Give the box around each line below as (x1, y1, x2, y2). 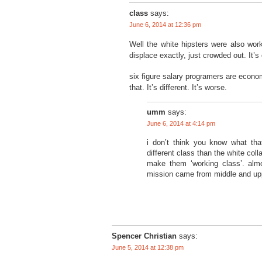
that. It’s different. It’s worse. (129, 83, 227, 92)
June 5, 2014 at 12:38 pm (112, 243, 184, 251)
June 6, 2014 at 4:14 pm (147, 120, 215, 127)
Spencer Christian (112, 231, 177, 240)
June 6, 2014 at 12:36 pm (129, 20, 201, 28)
